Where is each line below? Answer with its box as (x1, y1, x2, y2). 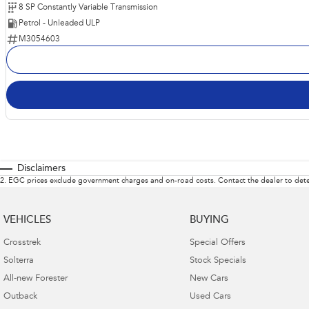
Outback (3, 292, 37, 302)
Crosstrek (3, 239, 41, 248)
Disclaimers (17, 164, 66, 175)
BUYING (189, 215, 229, 226)
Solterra (3, 257, 34, 266)
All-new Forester (3, 275, 68, 284)
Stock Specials (189, 257, 246, 266)
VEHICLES (3, 215, 51, 226)
